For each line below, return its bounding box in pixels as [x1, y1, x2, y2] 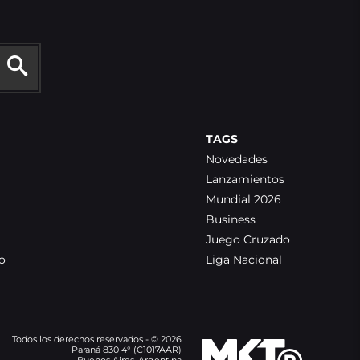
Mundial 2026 [206, 192, 281, 207]
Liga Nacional [206, 252, 282, 267]
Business [206, 212, 256, 227]
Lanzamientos [206, 172, 284, 186]
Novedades [206, 152, 268, 166]
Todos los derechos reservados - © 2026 [12, 333, 182, 345]
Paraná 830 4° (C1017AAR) [72, 344, 182, 355]
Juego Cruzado [206, 232, 290, 247]
